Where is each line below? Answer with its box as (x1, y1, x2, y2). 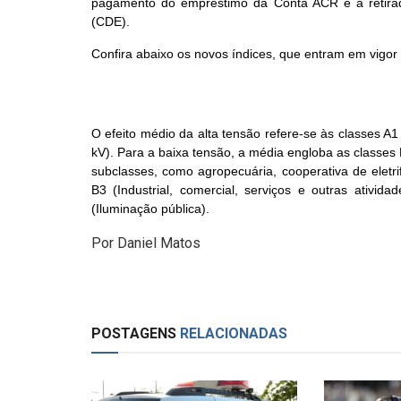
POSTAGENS (91, 324, 176, 342)
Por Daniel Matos (91, 234, 200, 252)
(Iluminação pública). (91, 200, 209, 216)
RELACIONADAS (176, 324, 287, 342)
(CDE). (91, 13, 130, 29)
